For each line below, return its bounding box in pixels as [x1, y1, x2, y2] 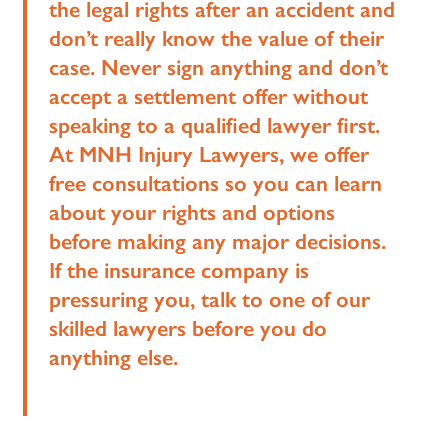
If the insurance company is [49, 256, 310, 284]
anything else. [49, 343, 179, 371]
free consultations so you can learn [49, 169, 383, 197]
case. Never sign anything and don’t [49, 53, 389, 81]
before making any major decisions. [49, 227, 387, 255]
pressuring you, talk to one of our [49, 285, 371, 313]
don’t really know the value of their [49, 24, 385, 52]
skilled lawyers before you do [49, 314, 328, 342]
